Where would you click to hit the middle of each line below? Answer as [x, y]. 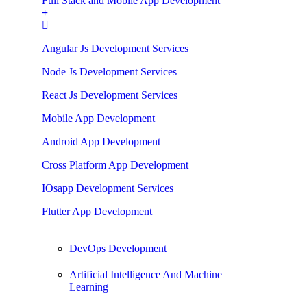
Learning [89, 287]
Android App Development [101, 142]
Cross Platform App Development [115, 165]
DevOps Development [118, 248]
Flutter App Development [97, 211]
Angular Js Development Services [115, 48]
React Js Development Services [110, 95]
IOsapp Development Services [108, 188]
